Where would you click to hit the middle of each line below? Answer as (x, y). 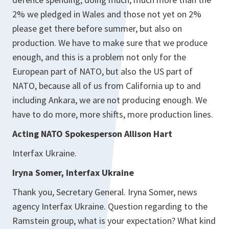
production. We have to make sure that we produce (110, 43)
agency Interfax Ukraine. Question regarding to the (110, 206)
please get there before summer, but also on (97, 28)
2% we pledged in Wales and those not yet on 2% (107, 14)
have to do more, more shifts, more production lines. (113, 114)
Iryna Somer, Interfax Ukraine (74, 173)
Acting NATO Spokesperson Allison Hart (92, 134)
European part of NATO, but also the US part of (102, 71)
